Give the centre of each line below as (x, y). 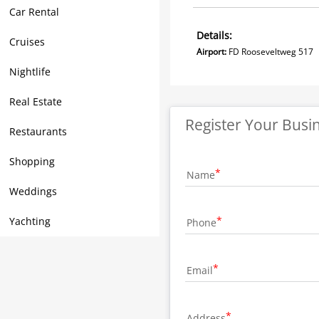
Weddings (33, 191)
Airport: (211, 52)
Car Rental (34, 12)
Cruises (27, 42)
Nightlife (30, 72)
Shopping (32, 161)
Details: (214, 35)
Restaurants (38, 131)
